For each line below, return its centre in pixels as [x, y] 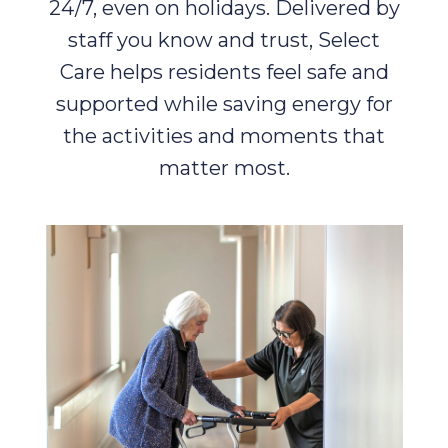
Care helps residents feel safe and [224, 71]
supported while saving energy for [224, 103]
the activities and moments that [224, 135]
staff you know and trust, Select [224, 39]
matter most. [224, 167]
